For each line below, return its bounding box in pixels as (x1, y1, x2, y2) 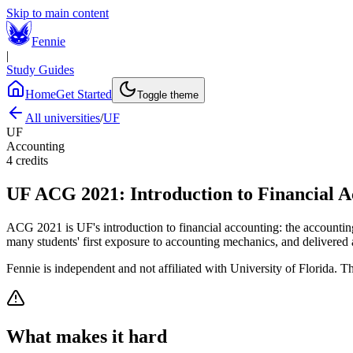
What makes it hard (6, 325, 167, 347)
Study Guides (6, 63, 74, 76)
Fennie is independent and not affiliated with (6, 261, 230, 275)
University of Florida (230, 261, 334, 275)
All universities (25, 111, 100, 124)
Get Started (56, 87, 112, 101)
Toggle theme (137, 89, 199, 101)
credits (16, 154, 48, 167)
